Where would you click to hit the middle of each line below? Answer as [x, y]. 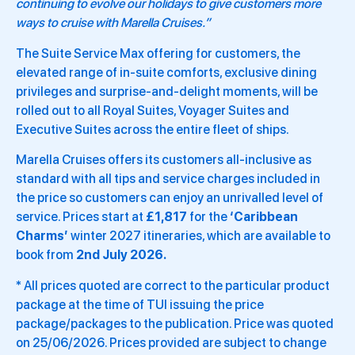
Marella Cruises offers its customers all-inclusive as [164, 160]
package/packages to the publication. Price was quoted [175, 323]
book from [45, 255]
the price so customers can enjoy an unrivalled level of [170, 198]
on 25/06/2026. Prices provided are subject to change [171, 342]
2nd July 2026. [120, 255]
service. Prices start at [81, 217]
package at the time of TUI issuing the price [140, 304]
